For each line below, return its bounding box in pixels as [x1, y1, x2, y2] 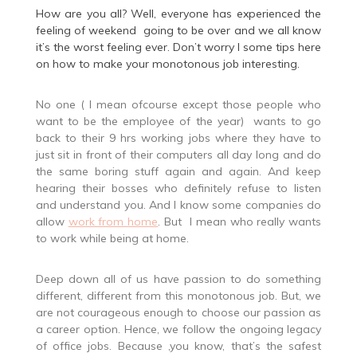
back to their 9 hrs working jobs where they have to [35, 131, 322, 146]
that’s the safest [225, 339, 322, 354]
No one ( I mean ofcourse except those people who [35, 97, 322, 112]
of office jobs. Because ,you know [35, 339, 223, 354]
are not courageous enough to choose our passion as [35, 305, 322, 320]
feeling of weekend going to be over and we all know [35, 23, 322, 38]
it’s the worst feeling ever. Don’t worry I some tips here [35, 40, 322, 55]
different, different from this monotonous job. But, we [35, 288, 322, 304]
